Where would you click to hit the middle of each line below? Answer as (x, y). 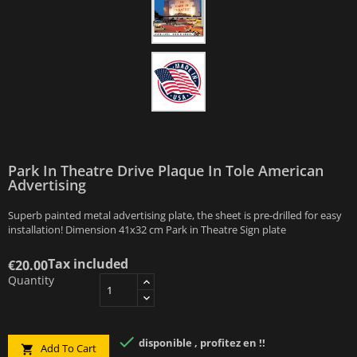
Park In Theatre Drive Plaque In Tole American (166, 171)
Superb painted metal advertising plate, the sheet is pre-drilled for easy (175, 216)
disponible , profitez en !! (201, 343)
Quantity (31, 280)
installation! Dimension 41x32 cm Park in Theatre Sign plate (147, 230)
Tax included (88, 264)
